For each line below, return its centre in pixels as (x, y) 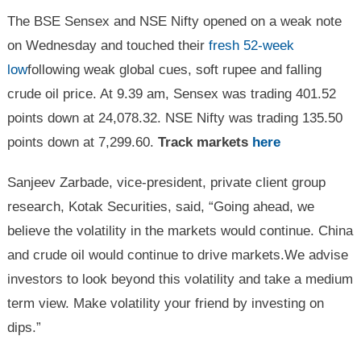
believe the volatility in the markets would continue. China (180, 231)
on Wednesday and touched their (108, 46)
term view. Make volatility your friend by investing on (165, 303)
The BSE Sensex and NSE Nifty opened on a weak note (174, 21)
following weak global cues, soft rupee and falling (174, 70)
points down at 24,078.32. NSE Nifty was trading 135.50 (174, 118)
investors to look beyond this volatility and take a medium (180, 279)
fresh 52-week (251, 46)
